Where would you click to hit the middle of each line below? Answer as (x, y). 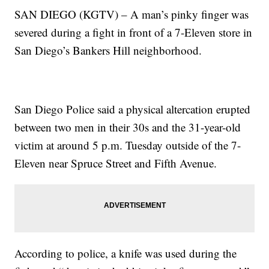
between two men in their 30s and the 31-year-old (128, 127)
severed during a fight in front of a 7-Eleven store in (134, 32)
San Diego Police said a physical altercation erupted (133, 109)
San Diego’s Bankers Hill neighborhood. (108, 50)
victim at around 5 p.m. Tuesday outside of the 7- (128, 145)
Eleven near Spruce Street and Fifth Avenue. (116, 163)
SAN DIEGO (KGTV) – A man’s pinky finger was (132, 14)
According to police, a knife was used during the (126, 253)
